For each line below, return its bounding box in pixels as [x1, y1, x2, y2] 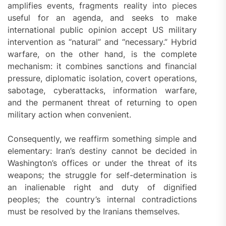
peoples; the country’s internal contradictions [8, 194, 197, 205]
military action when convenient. [8, 109, 131, 120]
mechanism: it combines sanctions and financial [8, 61, 197, 72]
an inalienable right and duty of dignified [8, 182, 197, 193]
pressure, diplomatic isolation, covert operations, [8, 73, 197, 84]
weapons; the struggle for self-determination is [8, 170, 197, 181]
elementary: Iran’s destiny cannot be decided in [8, 146, 197, 156]
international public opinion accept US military [8, 25, 197, 35]
